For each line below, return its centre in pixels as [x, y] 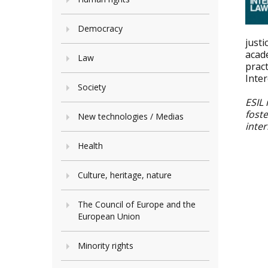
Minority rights [106, 246]
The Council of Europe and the [137, 204]
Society [92, 87]
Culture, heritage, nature [125, 175]
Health [90, 146]
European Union [109, 216]
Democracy [100, 28]
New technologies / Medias [131, 116]
